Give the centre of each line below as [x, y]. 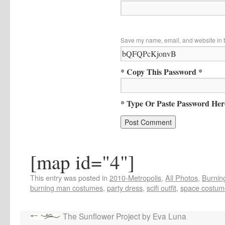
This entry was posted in [70, 177]
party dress [125, 187]
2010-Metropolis [135, 177]
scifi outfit [161, 187]
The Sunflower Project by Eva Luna [124, 216]
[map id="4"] [82, 161]
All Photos [182, 177]
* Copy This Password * [161, 71]
